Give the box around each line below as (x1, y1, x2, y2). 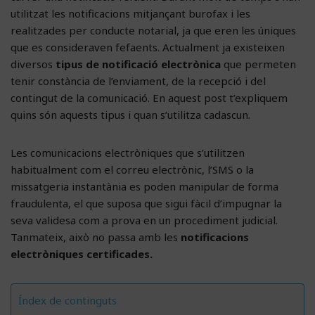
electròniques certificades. (11, 246, 153, 261)
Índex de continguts (18, 293, 117, 308)
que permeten (221, 56, 296, 71)
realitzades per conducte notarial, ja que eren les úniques (11, 22, 296, 37)
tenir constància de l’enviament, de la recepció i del (11, 73, 266, 88)
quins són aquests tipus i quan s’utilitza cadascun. (11, 107, 250, 122)
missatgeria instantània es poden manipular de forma (11, 179, 278, 193)
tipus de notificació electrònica (56, 56, 221, 71)
